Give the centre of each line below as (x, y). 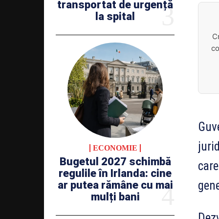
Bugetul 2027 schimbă (115, 161)
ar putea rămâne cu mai (115, 185)
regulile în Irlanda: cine (115, 173)
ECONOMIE (115, 148)
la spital (115, 17)
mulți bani (115, 197)
